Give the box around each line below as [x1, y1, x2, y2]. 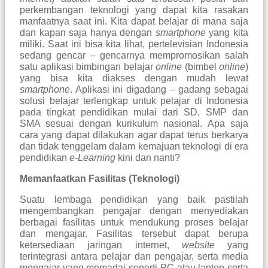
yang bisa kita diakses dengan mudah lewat [20, 73, 248, 84]
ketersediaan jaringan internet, [20, 240, 182, 251]
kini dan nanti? [115, 153, 180, 163]
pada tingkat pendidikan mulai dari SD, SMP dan [20, 107, 248, 118]
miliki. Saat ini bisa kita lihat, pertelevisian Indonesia [20, 39, 248, 50]
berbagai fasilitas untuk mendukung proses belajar [20, 217, 248, 228]
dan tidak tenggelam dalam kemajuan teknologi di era [20, 141, 248, 152]
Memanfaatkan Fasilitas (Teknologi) [20, 173, 179, 184]
